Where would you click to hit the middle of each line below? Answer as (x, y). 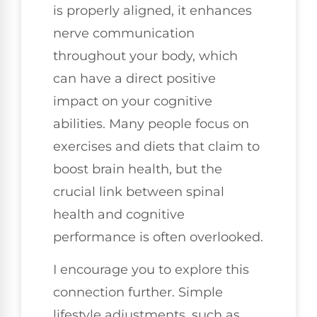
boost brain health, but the (138, 169)
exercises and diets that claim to (156, 146)
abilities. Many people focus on (151, 123)
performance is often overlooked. (158, 237)
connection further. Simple (138, 293)
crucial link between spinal (139, 191)
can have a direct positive (134, 78)
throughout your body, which (145, 56)
